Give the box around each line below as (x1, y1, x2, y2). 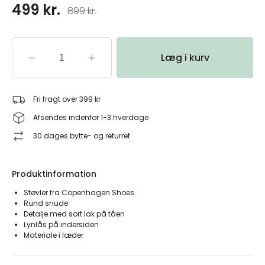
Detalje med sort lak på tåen (24, 209, 125, 219)
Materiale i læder (24, 230, 83, 240)
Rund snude (24, 198, 68, 208)
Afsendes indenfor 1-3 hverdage (33, 112, 148, 122)
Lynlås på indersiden (24, 219, 99, 230)
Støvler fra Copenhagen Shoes (24, 188, 134, 198)
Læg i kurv (160, 51, 209, 64)
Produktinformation (12, 168, 96, 180)
